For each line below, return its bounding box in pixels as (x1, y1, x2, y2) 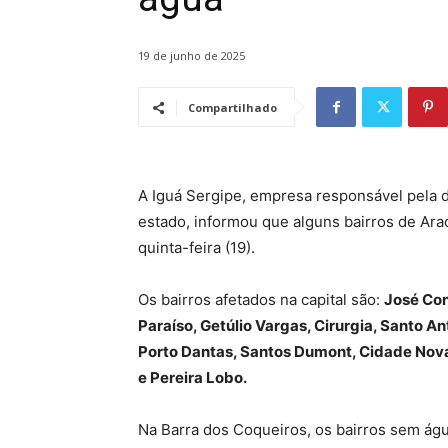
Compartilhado (188, 100, 277, 116)
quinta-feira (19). (138, 238, 255, 258)
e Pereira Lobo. (138, 368, 247, 388)
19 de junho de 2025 (138, 48, 245, 64)
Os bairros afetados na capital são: (138, 290, 384, 310)
